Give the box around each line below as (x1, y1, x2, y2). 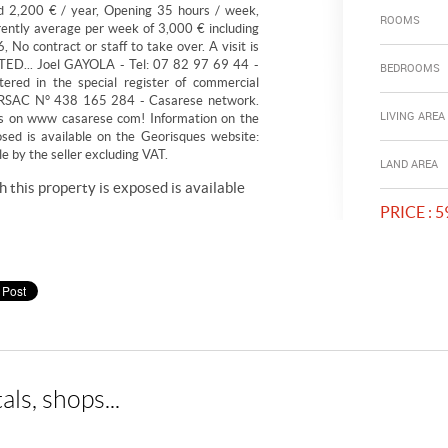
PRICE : (379, 203, 432, 221)
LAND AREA (379, 156, 438, 171)
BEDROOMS (379, 60, 440, 75)
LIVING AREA (379, 108, 445, 123)
